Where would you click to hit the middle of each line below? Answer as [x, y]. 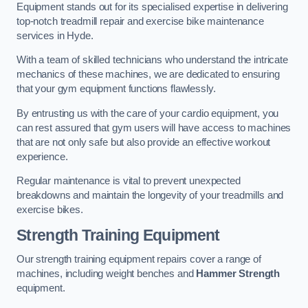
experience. [42, 156]
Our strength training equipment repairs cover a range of [139, 260]
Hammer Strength [238, 274]
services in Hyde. [55, 35]
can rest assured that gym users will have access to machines [154, 128]
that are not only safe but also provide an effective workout [144, 142]
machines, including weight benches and [107, 274]
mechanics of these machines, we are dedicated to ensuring [148, 75]
